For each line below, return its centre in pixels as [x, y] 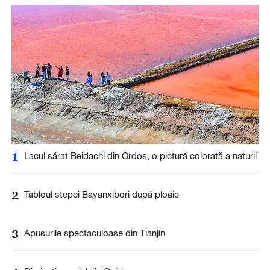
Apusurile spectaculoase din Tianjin [94, 233]
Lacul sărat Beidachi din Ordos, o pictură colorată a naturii [140, 155]
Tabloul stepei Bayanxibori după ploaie [101, 194]
